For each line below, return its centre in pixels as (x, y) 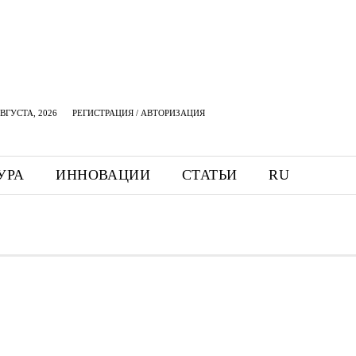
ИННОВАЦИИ (103, 175)
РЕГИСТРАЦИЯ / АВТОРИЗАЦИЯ (139, 113)
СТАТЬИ (210, 175)
